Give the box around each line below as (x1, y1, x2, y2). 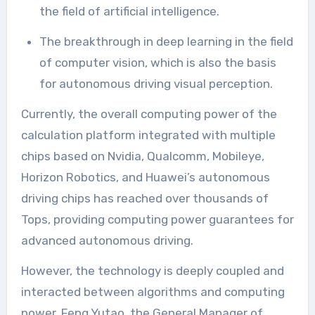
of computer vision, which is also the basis (39, 55, 276, 70)
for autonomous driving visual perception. (39, 76, 273, 91)
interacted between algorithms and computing (20, 284, 285, 299)
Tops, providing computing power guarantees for (20, 212, 294, 226)
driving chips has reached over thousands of (20, 191, 269, 205)
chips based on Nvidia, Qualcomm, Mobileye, (20, 148, 264, 163)
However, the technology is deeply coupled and (20, 263, 284, 278)
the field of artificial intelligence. (39, 4, 219, 18)
